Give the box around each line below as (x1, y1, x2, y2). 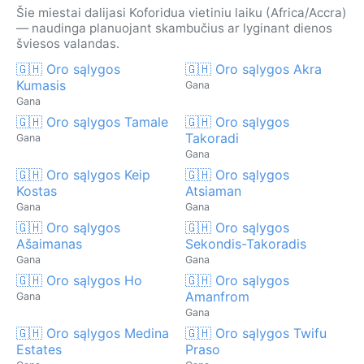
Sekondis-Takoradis (185, 235, 306, 252)
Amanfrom (185, 288, 249, 305)
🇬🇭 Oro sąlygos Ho (16, 271, 142, 288)
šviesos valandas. (16, 35, 119, 51)
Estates (16, 340, 62, 357)
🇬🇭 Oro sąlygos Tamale (16, 113, 168, 130)
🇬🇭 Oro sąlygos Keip (16, 166, 150, 183)
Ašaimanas (16, 235, 82, 252)
